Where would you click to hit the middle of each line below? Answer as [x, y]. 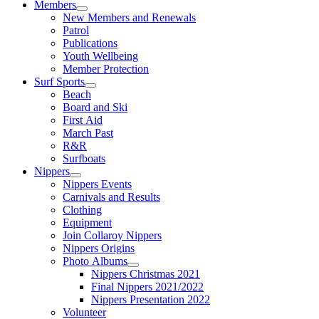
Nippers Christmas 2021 [146, 274]
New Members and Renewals [129, 17]
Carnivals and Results [111, 197]
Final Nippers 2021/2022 [147, 287]
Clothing [82, 210]
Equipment [87, 223]
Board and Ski [95, 107]
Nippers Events [97, 184]
